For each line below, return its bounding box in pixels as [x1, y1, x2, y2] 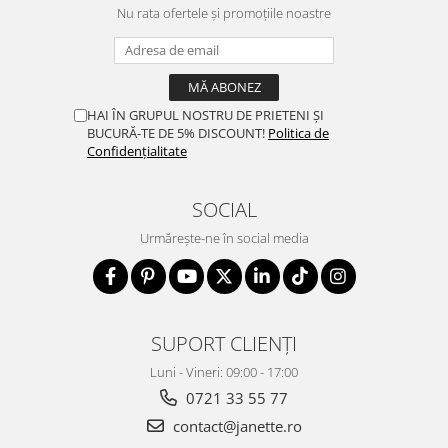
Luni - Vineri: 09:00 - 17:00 [150, 362, 298, 381]
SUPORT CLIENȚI [151, 328, 297, 357]
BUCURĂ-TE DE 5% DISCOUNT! [87, 123, 268, 142]
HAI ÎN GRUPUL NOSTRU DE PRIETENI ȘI [87, 105, 324, 124]
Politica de [268, 123, 329, 142]
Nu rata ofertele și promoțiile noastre [117, 3, 331, 22]
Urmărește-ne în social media [139, 228, 309, 247]
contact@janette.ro [168, 415, 302, 436]
